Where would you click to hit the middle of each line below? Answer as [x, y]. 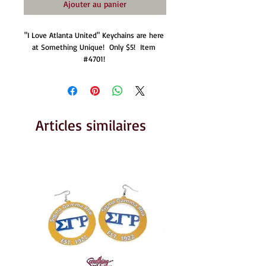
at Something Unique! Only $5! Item [94, 47]
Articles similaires [91, 125]
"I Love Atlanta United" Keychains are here [94, 35]
